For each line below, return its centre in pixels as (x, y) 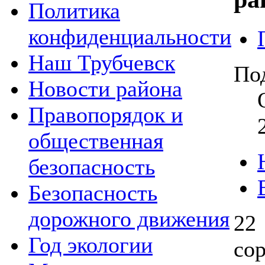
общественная (96, 141)
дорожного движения (129, 219)
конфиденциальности (130, 37)
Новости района (105, 89)
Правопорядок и (106, 115)
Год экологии (91, 245)
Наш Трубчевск (102, 63)
